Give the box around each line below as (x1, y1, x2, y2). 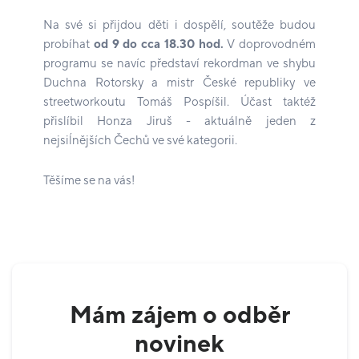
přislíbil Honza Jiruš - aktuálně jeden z (43, 113, 316, 129)
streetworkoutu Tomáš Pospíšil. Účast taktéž (43, 94, 316, 110)
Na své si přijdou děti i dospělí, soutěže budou (43, 17, 316, 33)
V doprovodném (223, 36, 316, 52)
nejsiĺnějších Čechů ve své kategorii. (43, 132, 237, 148)
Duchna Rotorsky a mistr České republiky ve (43, 75, 316, 91)
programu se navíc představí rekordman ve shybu (43, 55, 316, 71)
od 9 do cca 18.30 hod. (93, 36, 224, 52)
